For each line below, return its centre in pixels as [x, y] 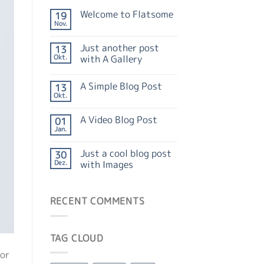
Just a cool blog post [126, 154]
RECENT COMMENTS [97, 201]
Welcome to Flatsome [126, 14]
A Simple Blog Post [121, 86]
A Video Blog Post [118, 120]
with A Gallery [111, 59]
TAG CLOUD [77, 238]
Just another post [119, 48]
